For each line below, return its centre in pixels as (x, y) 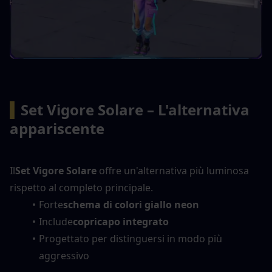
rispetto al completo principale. (81, 187)
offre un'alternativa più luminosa (173, 170)
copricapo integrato (121, 221)
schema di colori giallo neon (131, 204)
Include (56, 221)
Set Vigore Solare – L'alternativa (135, 109)
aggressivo (64, 255)
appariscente (57, 128)
